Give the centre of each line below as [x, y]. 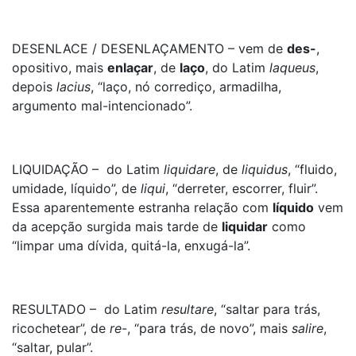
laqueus [292, 68]
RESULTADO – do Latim [87, 309]
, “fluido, [312, 169]
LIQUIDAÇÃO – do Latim [88, 169]
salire [308, 328]
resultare [188, 309]
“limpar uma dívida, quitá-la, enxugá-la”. [131, 246]
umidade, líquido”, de [76, 188]
